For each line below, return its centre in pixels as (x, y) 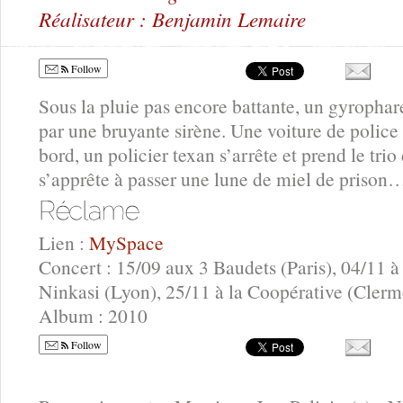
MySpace (126, 243)
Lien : (64, 243)
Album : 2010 (93, 316)
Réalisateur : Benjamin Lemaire (172, 18)
